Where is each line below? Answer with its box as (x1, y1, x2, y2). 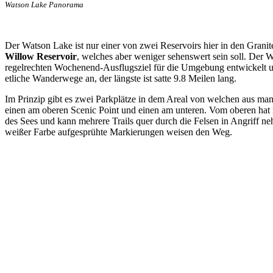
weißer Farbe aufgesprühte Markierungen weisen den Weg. (5, 126, 232, 137)
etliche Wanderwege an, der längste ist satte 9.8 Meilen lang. (5, 73, 236, 83)
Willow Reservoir (5, 51, 77, 62)
